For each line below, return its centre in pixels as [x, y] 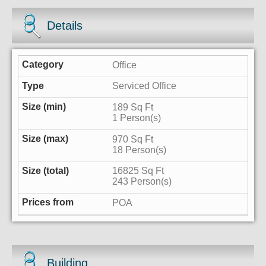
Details [65, 26]
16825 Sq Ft [138, 171]
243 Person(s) [142, 182]
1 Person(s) [137, 118]
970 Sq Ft [133, 139]
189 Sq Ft [133, 107]
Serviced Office [145, 86]
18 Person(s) [140, 150]
